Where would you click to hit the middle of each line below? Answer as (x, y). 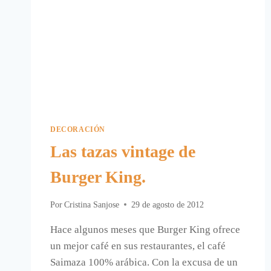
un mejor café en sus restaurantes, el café (138, 246)
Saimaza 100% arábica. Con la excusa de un (144, 262)
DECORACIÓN (78, 130)
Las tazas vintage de (123, 152)
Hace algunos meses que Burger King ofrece (145, 229)
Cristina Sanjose (92, 204)
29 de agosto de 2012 (168, 204)
